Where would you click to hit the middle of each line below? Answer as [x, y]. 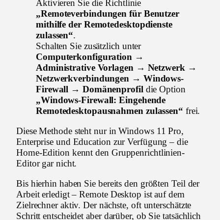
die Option [164, 89]
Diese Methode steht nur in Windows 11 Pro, [100, 131]
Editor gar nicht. [47, 163]
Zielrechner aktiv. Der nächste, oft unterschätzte [104, 205]
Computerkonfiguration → [90, 56]
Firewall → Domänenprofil [90, 89]
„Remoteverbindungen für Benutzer [108, 13]
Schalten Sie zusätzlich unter [89, 46]
